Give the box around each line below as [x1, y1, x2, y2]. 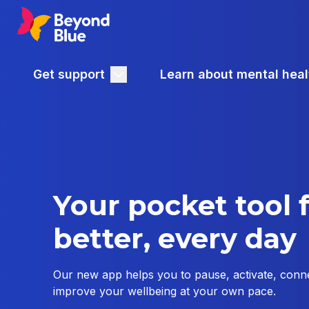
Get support [33, 67, 105, 81]
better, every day [53, 221, 297, 255]
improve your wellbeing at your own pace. [53, 283, 276, 298]
